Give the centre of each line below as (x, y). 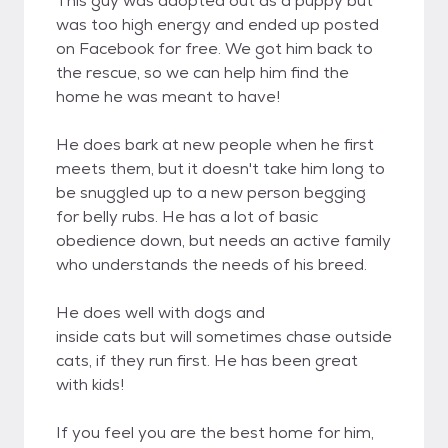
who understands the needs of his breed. (211, 264)
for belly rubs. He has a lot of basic (187, 216)
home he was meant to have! (168, 96)
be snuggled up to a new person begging (211, 192)
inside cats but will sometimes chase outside (224, 336)
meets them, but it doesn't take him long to (220, 168)
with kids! (90, 384)
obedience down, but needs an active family (223, 240)
